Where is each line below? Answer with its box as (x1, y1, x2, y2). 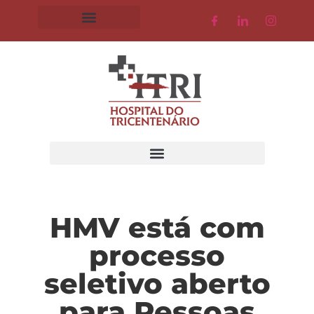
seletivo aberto (43, 266, 271, 301)
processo (89, 238, 225, 273)
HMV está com (49, 210, 265, 245)
